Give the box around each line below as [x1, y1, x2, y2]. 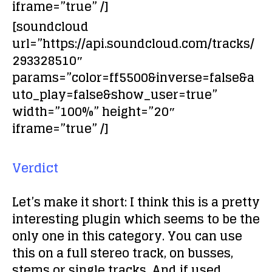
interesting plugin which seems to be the [12, 208, 260, 230]
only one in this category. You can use [12, 225, 242, 247]
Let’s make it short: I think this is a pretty [12, 191, 260, 213]
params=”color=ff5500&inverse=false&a [12, 67, 254, 89]
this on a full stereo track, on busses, [12, 242, 233, 264]
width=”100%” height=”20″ [12, 101, 175, 123]
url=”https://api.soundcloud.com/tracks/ [12, 33, 254, 55]
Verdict [12, 156, 58, 179]
